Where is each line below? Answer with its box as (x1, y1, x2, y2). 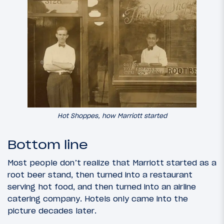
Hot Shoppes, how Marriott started (57, 111, 167, 120)
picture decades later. (7, 205, 96, 215)
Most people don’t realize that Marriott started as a (7, 157, 216, 167)
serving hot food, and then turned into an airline (7, 181, 196, 191)
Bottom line (7, 137, 88, 152)
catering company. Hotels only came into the (7, 193, 188, 203)
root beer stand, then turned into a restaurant (7, 169, 192, 179)
